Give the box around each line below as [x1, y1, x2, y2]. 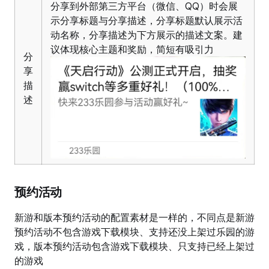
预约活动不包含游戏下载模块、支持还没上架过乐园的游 [14, 226, 255, 238]
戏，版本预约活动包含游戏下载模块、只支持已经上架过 [14, 240, 255, 253]
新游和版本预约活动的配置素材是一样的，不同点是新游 [14, 211, 255, 224]
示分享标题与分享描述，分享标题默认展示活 [50, 14, 243, 27]
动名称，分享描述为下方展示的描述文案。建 [50, 29, 243, 41]
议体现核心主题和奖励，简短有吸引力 [50, 43, 214, 56]
